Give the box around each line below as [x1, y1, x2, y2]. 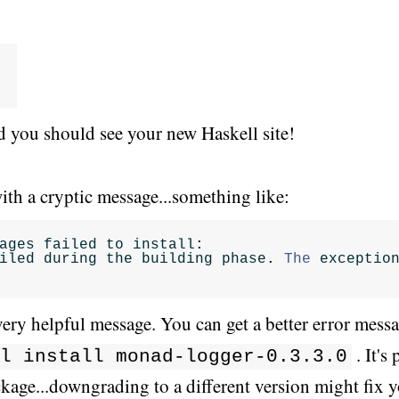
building [142, 251, 213, 267]
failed [44, 237, 97, 253]
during [44, 251, 97, 267]
